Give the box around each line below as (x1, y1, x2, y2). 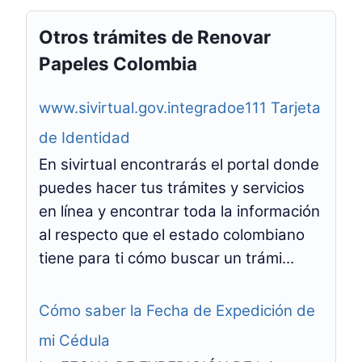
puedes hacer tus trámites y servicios (39, 179, 305, 197)
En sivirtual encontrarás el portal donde (39, 155, 319, 174)
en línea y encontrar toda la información (39, 202, 320, 221)
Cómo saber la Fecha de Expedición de (39, 301, 315, 320)
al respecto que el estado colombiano (39, 225, 305, 244)
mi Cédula (39, 331, 110, 350)
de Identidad (39, 128, 130, 147)
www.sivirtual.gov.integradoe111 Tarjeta (39, 99, 321, 117)
